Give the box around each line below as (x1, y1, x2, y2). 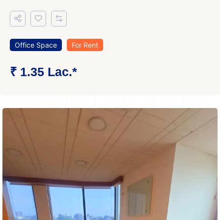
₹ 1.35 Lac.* (10, 65, 77, 79)
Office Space (15, 41, 57, 49)
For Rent (72, 41, 98, 49)
